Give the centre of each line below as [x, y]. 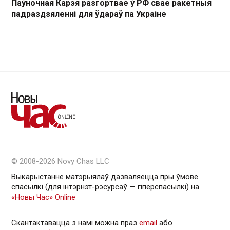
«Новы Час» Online [43, 197]
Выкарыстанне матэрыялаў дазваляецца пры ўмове [105, 176]
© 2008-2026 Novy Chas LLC [60, 161]
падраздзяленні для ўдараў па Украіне [89, 14]
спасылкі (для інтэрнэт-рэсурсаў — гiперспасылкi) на [105, 187]
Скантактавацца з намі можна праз [75, 223]
